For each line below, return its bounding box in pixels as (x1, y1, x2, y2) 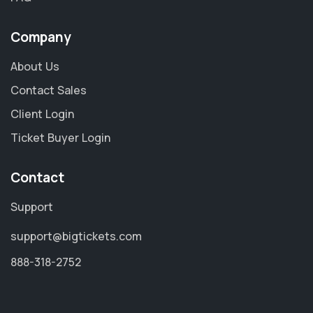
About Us (10, 59, 59, 75)
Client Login (10, 106, 74, 122)
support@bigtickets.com (10, 228, 142, 245)
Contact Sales (10, 82, 87, 99)
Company (10, 28, 71, 47)
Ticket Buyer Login (10, 130, 110, 146)
